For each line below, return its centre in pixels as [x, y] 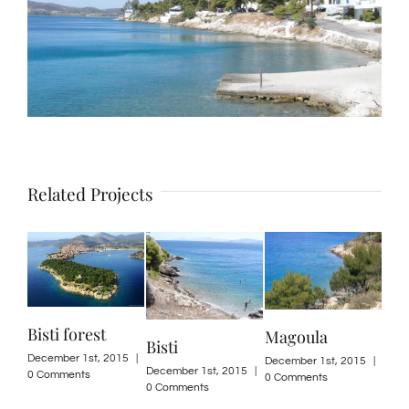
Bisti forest [67, 335]
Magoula [296, 337]
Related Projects [90, 193]
